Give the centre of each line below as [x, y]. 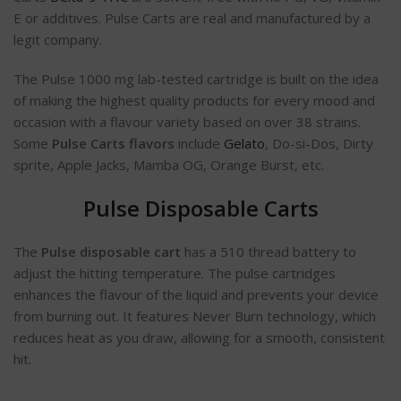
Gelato [244, 144]
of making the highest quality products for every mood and [194, 101]
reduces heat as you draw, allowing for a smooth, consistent [199, 338]
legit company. [58, 40]
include [199, 144]
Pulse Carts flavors [113, 144]
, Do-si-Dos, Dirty [319, 144]
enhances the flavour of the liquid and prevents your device [196, 295]
